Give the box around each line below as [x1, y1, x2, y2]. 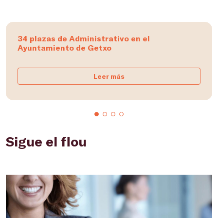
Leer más [93, 72, 125, 80]
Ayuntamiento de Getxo [18, 43, 111, 52]
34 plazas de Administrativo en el [18, 34, 150, 43]
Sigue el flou [6, 133, 87, 149]
